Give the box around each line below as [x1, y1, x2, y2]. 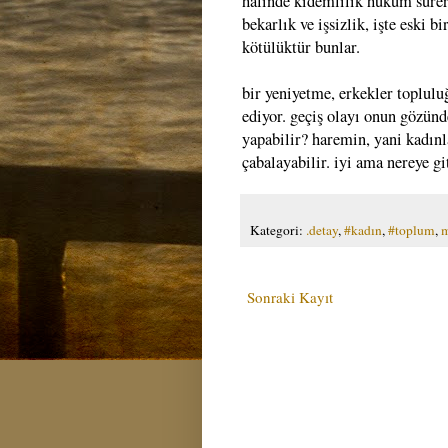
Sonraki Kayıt [247, 286, 333, 307]
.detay [306, 220, 338, 239]
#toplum [388, 220, 435, 239]
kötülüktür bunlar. [242, 35, 360, 58]
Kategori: [250, 220, 306, 239]
